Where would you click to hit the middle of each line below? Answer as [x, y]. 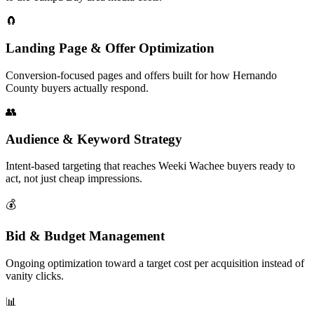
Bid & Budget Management [85, 236]
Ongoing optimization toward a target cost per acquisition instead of [155, 263]
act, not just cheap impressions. [74, 179]
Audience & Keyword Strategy [94, 139]
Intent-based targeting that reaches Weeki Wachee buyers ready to [150, 166]
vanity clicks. [35, 275]
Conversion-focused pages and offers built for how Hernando [141, 75]
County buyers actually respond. [77, 88]
